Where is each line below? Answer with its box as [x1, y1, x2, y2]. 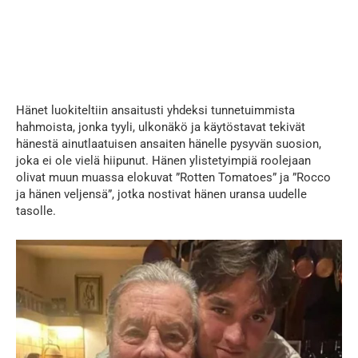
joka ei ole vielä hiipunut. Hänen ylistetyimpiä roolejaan [16, 153, 311, 169]
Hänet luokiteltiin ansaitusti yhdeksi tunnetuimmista [16, 103, 295, 118]
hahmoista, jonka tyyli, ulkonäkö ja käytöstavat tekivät [16, 120, 305, 135]
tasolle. [16, 204, 56, 219]
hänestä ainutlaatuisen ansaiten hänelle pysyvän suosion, [16, 137, 321, 152]
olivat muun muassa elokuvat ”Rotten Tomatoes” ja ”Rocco [16, 170, 331, 185]
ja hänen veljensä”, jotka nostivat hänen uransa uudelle [16, 187, 307, 202]
